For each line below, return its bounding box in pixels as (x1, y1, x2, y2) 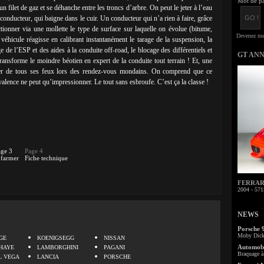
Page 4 (25, 147, 43, 154)
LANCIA (37, 253, 59, 260)
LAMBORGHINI (37, 244, 78, 250)
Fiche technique (25, 154, 68, 161)
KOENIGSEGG (37, 235, 74, 241)
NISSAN (104, 235, 125, 241)
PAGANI (104, 244, 125, 250)
